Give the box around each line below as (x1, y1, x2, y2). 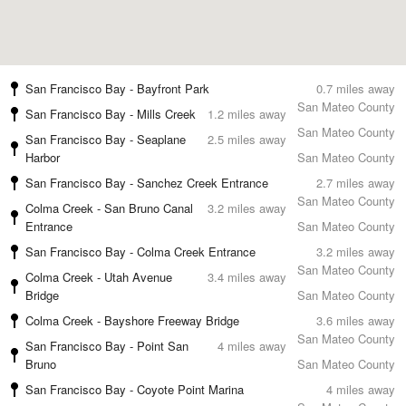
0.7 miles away (316, 80, 395, 97)
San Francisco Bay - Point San (25, 337, 188, 354)
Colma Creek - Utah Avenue (25, 268, 172, 285)
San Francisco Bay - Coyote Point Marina (25, 381, 244, 398)
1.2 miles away (208, 105, 286, 122)
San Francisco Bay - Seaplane (25, 130, 186, 148)
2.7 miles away (316, 174, 395, 191)
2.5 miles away (208, 130, 286, 148)
